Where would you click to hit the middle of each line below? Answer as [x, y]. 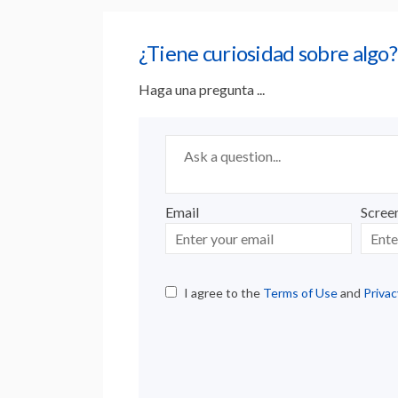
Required [280, 125]
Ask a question [207, 126]
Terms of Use [300, 293]
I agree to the [223, 293]
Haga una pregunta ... [201, 90]
